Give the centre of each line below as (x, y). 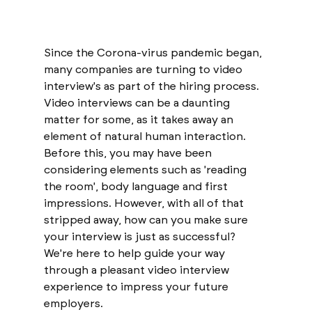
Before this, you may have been (129, 153)
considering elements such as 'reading (146, 169)
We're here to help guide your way (135, 253)
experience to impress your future (137, 286)
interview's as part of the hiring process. (153, 86)
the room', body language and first (137, 186)
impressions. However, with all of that (145, 203)
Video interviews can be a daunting (138, 102)
